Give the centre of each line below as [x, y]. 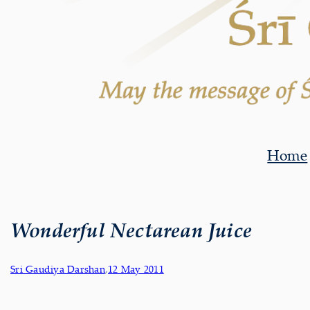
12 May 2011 [136, 269]
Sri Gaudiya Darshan [58, 269]
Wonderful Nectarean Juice [131, 229]
